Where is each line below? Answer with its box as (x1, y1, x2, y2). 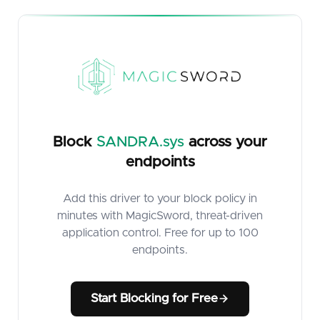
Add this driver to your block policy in (63, 193, 257, 204)
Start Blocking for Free (91, 291, 218, 305)
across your (184, 134, 267, 149)
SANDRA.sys (96, 134, 184, 149)
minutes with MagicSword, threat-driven (57, 210, 263, 221)
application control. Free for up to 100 (61, 227, 259, 239)
